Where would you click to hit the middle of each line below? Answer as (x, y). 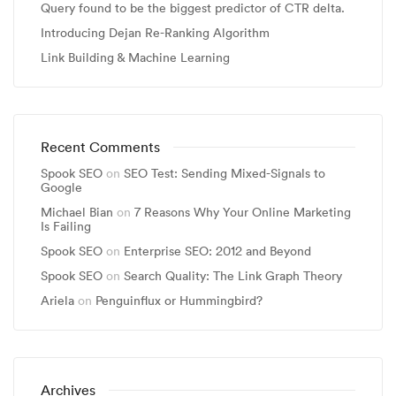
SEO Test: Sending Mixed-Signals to (225, 173)
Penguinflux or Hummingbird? (179, 301)
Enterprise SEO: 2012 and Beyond (217, 251)
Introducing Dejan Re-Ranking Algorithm (155, 33)
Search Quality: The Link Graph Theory (233, 276)
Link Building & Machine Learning (135, 57)
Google (61, 187)
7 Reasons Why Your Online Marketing (243, 212)
